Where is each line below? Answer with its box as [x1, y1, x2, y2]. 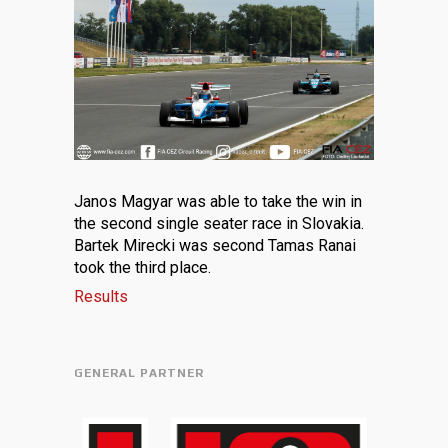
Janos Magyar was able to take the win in [74, 191, 362, 211]
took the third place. [74, 257, 211, 277]
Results [74, 286, 128, 306]
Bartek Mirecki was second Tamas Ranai [74, 235, 356, 255]
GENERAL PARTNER [74, 365, 204, 380]
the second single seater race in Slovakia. [74, 213, 364, 233]
